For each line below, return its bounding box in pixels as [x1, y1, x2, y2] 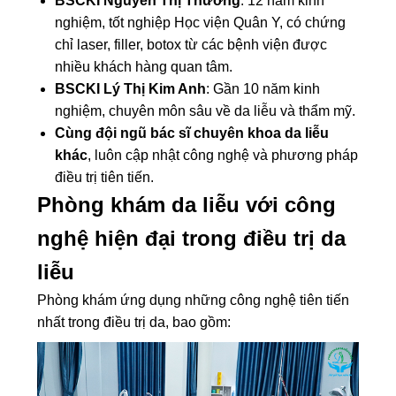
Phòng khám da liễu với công [37, 193, 337, 217]
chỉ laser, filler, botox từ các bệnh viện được [55, 37, 328, 53]
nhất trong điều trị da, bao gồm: [37, 315, 232, 331]
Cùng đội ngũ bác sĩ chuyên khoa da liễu [55, 126, 330, 141]
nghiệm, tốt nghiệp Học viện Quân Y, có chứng [55, 15, 346, 31]
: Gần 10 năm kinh [206, 81, 321, 97]
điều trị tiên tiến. [55, 170, 155, 186]
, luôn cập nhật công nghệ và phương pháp [88, 148, 359, 164]
